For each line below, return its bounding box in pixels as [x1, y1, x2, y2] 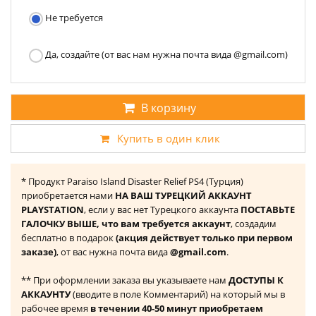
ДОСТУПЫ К [229, 274, 284, 287]
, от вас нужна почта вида [56, 245, 170, 259]
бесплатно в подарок [21, 231, 116, 245]
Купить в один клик [117, 131, 220, 146]
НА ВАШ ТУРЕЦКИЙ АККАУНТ [115, 189, 252, 202]
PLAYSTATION [21, 203, 84, 217]
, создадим [231, 217, 276, 231]
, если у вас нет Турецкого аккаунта [84, 203, 241, 217]
